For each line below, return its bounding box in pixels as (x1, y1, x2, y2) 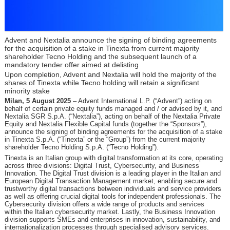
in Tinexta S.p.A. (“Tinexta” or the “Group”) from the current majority (4, 136, 205, 144)
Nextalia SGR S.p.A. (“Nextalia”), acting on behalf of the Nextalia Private (4, 112, 220, 121)
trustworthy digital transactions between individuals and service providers (4, 185, 221, 193)
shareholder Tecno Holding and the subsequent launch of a (4, 52, 197, 61)
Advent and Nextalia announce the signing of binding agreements (4, 36, 217, 45)
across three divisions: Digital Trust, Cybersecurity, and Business (4, 162, 199, 170)
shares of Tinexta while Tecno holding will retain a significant (4, 79, 199, 87)
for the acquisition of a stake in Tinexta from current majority (4, 44, 199, 53)
